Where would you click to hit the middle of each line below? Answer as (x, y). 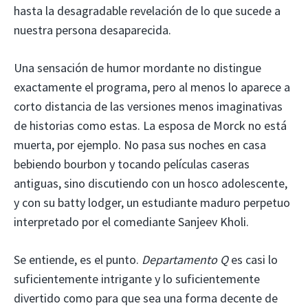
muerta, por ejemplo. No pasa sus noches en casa (140, 144)
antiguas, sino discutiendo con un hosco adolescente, (151, 183)
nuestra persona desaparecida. (92, 30)
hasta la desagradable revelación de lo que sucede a (147, 10)
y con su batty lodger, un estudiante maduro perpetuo (152, 202)
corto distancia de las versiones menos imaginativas (148, 106)
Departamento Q (185, 259)
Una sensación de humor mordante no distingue (137, 67)
